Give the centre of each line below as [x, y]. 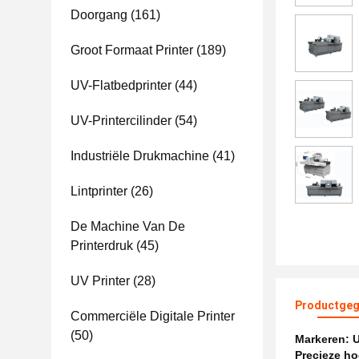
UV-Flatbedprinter [121, 85]
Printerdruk [102, 246]
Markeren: [324, 339]
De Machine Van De [128, 226]
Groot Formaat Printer [132, 50]
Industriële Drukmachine [140, 156]
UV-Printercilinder [121, 121]
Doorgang [99, 15]
